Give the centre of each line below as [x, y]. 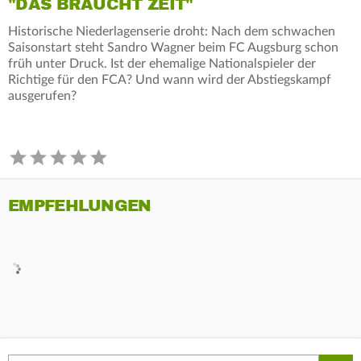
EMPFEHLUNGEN [80, 205]
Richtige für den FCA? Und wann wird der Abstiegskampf [170, 79]
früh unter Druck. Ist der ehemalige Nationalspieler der [162, 63]
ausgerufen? [42, 95]
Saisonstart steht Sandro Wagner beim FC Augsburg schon [173, 47]
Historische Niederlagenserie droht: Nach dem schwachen [172, 31]
